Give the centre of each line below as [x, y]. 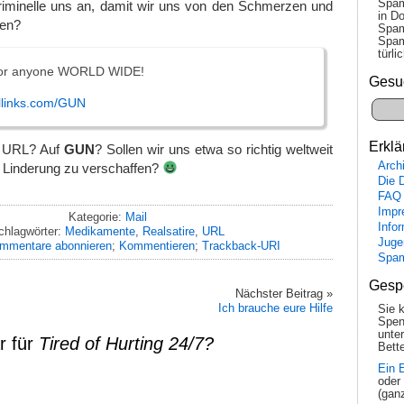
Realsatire [169, 231]
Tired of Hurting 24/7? [126, 343]
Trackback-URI [241, 245]
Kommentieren [156, 245]
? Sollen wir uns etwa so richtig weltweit [214, 149]
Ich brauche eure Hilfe [275, 308]
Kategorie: [96, 216]
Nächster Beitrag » [284, 293]
